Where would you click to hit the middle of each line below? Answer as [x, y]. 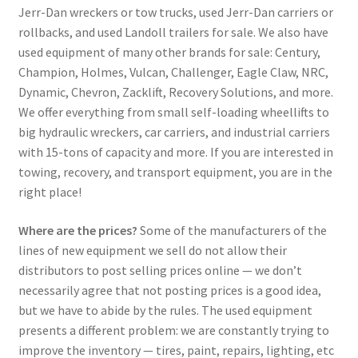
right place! [50, 192]
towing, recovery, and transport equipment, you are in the [175, 172]
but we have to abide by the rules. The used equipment [165, 310]
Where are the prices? [78, 230]
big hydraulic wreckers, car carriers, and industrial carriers [174, 132]
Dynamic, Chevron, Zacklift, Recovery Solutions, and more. [175, 92]
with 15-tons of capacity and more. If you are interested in [175, 152]
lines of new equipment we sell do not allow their [152, 250]
